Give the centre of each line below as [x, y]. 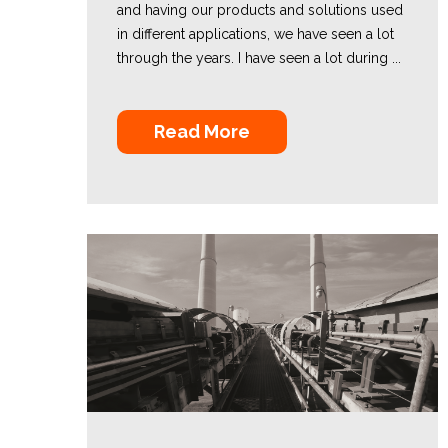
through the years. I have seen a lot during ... [259, 58]
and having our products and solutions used [260, 10]
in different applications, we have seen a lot [255, 34]
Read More [202, 131]
